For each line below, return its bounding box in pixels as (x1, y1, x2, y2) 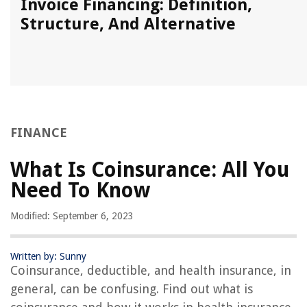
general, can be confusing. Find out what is (10, 282, 253, 297)
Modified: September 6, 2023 (10, 210, 134, 222)
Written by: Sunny (10, 251, 86, 262)
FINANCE (10, 125, 67, 140)
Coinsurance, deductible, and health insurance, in (10, 263, 291, 278)
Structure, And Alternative (21, 14, 236, 34)
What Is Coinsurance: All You (10, 158, 289, 182)
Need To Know (10, 178, 150, 203)
